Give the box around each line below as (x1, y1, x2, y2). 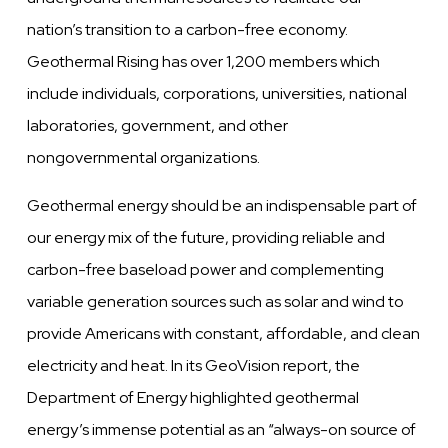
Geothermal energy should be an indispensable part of (27, 195, 418, 217)
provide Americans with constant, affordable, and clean (27, 323, 421, 345)
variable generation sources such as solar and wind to (27, 291, 405, 313)
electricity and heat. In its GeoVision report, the (27, 355, 361, 377)
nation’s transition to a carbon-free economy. (27, 19, 349, 41)
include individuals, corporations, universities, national (27, 83, 408, 105)
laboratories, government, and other (27, 115, 289, 137)
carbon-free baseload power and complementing (27, 259, 385, 281)
